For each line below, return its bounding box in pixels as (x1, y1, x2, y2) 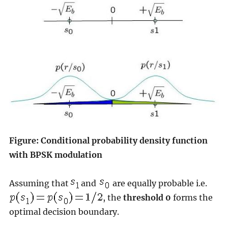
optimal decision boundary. (9, 206, 119, 217)
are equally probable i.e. (110, 178, 207, 188)
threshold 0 (123, 192, 171, 203)
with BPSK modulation (9, 149, 102, 160)
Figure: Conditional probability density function (9, 135, 208, 146)
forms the (170, 192, 213, 203)
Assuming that (9, 178, 71, 188)
